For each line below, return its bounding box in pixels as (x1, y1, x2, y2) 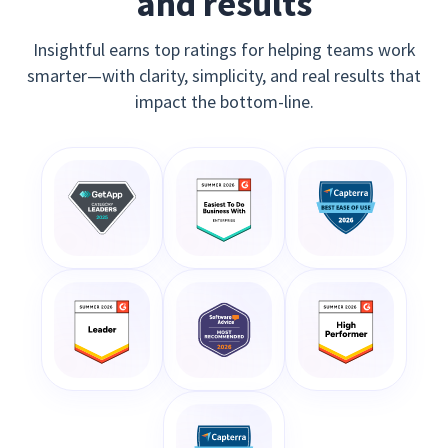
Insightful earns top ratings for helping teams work (32, 37, 416, 61)
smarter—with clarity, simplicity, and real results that (27, 63, 421, 87)
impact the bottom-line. (134, 89, 314, 113)
